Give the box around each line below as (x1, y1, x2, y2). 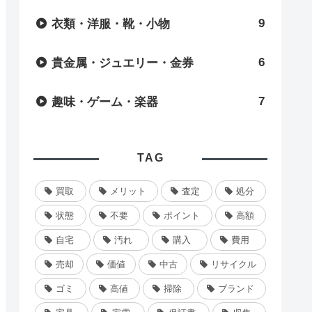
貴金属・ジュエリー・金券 (52, 56, 194, 70)
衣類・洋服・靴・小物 (52, 17, 170, 31)
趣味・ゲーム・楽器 (52, 95, 158, 109)
